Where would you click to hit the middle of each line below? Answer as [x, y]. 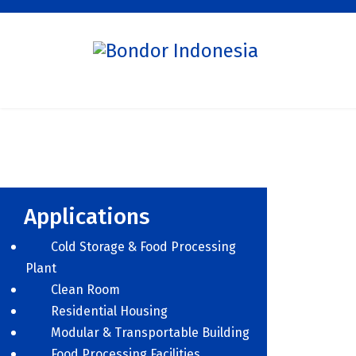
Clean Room [85, 290]
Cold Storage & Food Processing [143, 247]
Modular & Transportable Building [150, 333]
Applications [87, 217]
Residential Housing [109, 311]
